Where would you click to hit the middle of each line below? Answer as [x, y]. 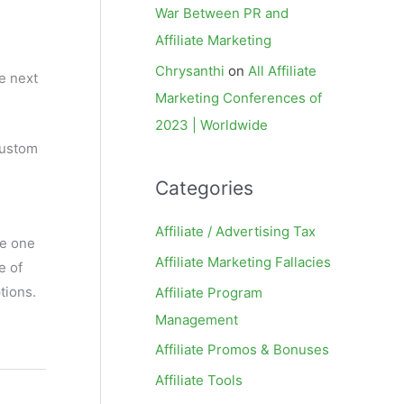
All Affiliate [282, 71]
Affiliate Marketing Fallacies [243, 262]
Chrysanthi [190, 71]
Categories [204, 188]
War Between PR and [222, 14]
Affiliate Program [209, 292]
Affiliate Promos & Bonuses [242, 350]
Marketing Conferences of [239, 98]
